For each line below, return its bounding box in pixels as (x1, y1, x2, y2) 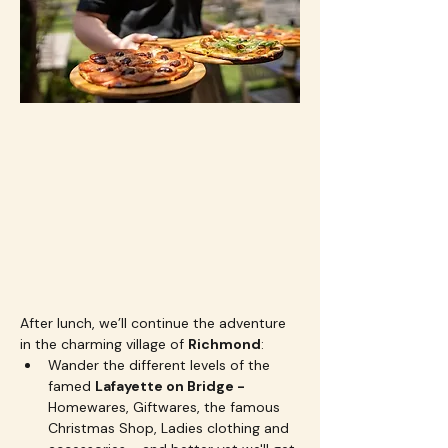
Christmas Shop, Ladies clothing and (48, 418, 293, 437)
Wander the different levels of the (48, 355, 274, 374)
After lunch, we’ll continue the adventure (20, 313, 290, 332)
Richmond (188, 334, 261, 353)
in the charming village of (20, 334, 188, 353)
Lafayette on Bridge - (95, 376, 248, 395)
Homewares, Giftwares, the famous (48, 397, 284, 416)
